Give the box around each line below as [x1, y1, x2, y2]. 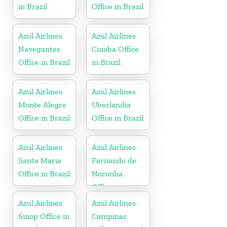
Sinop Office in [18, 211, 69, 221]
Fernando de [92, 155, 137, 165]
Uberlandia [92, 99, 131, 109]
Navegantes [18, 44, 60, 54]
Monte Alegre [18, 99, 66, 109]
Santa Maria [18, 155, 61, 165]
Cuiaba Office [92, 44, 139, 54]
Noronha [92, 168, 123, 178]
